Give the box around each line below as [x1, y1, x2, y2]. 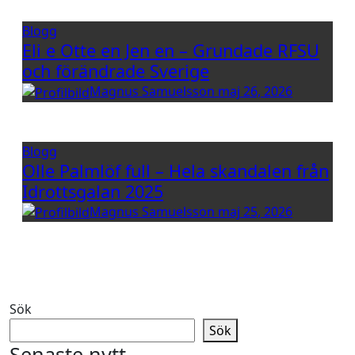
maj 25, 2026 [218, 202, 292, 220]
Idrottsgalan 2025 [22, 179, 163, 203]
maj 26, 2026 [218, 82, 292, 100]
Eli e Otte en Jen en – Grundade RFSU [22, 38, 319, 62]
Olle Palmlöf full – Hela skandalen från [22, 158, 329, 182]
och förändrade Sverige [22, 59, 209, 82]
